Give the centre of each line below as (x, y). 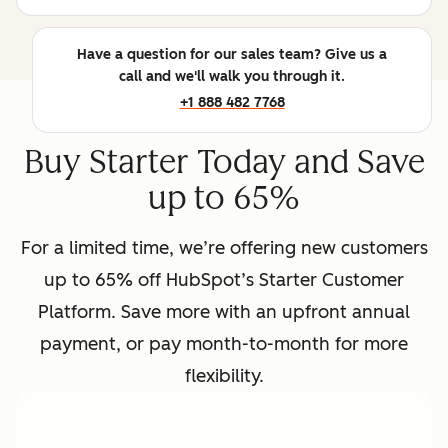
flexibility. (224, 375)
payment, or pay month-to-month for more (224, 343)
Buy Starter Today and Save (224, 161)
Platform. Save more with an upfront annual (224, 311)
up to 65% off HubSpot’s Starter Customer (224, 279)
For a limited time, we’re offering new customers (224, 247)
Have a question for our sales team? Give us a (232, 54)
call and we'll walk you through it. (232, 76)
